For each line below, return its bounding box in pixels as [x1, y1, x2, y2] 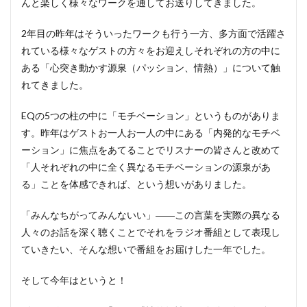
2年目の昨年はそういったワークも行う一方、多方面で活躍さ [21, 27, 286, 39]
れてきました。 [21, 79, 88, 90]
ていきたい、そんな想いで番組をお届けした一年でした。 [21, 243, 271, 255]
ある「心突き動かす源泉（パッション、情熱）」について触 [21, 62, 280, 73]
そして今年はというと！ [21, 274, 127, 286]
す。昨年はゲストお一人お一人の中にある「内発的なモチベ [21, 127, 280, 138]
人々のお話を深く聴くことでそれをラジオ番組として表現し [21, 226, 280, 238]
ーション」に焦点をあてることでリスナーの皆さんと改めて [21, 144, 280, 156]
